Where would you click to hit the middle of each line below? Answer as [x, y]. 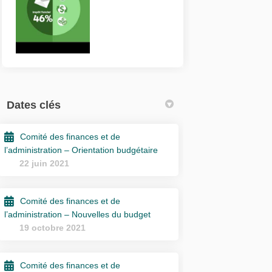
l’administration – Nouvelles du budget [78, 214]
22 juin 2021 [45, 163]
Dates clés [34, 105]
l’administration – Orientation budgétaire [81, 150]
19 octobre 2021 [53, 227]
